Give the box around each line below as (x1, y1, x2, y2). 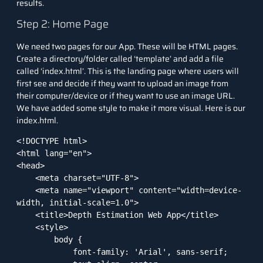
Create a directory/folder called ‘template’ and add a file (16, 52, 224, 66)
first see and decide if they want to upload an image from (16, 77, 228, 90)
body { (16, 235, 54, 245)
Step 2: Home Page (16, 16, 109, 33)
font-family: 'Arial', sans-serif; (16, 247, 73, 257)
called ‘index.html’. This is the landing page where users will (16, 65, 239, 78)
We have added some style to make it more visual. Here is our (16, 102, 245, 115)
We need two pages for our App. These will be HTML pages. (16, 40, 238, 53)
